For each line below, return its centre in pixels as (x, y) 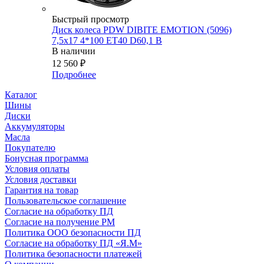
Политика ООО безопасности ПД (73, 233)
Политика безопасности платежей (73, 254)
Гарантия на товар (42, 190)
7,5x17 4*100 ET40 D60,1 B (107, 41)
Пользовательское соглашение (65, 201)
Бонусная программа (47, 159)
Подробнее (74, 75)
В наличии (74, 51)
